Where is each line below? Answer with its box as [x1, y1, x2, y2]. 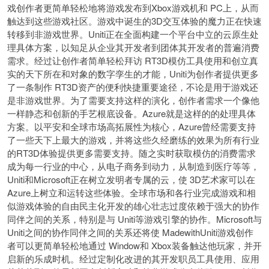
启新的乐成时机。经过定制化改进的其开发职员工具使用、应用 [7, 252, 259, 265]
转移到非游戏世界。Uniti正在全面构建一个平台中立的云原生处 [7, 28, 259, 40]
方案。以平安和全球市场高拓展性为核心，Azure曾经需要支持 [7, 120, 256, 133]
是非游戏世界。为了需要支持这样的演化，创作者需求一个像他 [7, 94, 259, 106]
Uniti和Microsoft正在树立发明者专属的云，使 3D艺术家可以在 [7, 173, 255, 186]
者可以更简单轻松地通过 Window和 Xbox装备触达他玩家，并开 [7, 239, 262, 252]
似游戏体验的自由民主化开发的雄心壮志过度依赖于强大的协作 [7, 199, 259, 212]
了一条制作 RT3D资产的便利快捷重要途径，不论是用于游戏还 [7, 80, 258, 93]
